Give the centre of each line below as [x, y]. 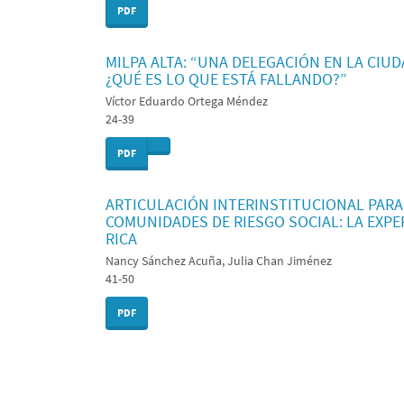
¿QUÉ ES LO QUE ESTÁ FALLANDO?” [226, 78]
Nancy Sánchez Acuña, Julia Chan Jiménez [219, 260]
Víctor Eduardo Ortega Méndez [187, 101]
